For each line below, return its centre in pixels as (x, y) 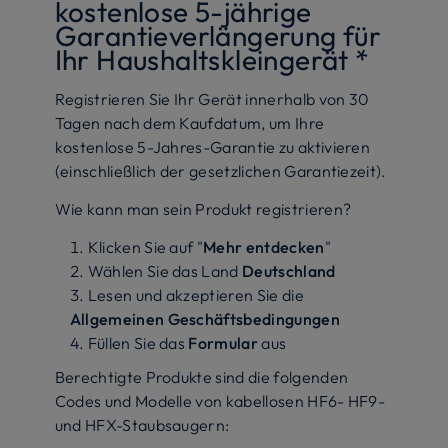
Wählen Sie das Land (165, 270)
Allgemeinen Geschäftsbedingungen (204, 318)
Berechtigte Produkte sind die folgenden (201, 376)
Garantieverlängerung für (218, 35)
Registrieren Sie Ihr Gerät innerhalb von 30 (212, 98)
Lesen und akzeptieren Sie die (195, 294)
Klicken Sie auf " (145, 246)
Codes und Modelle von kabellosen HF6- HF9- (220, 400)
